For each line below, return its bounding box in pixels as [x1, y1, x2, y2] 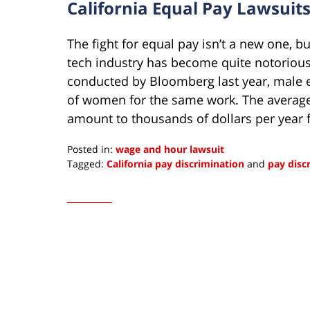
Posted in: [67, 142, 113, 156]
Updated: [66, 170, 109, 184]
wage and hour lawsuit [116, 142, 224, 156]
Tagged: [67, 156, 104, 170]
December [66, 185, 114, 199]
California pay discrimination [107, 156, 244, 170]
